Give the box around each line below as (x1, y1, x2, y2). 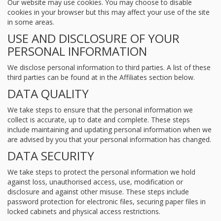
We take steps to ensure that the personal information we (7, 105, 193, 114)
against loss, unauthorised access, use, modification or (7, 177, 183, 186)
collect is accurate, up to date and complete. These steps (7, 115, 190, 124)
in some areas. (7, 17, 54, 27)
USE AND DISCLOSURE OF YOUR (7, 30, 180, 46)
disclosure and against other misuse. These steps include (7, 187, 189, 196)
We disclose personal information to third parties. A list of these (7, 63, 211, 72)
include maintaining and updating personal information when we (7, 125, 212, 134)
